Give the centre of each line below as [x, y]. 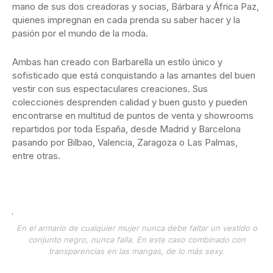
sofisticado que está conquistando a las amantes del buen [134, 75]
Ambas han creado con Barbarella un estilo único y [117, 62]
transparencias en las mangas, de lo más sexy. [136, 251]
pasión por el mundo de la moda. [80, 33]
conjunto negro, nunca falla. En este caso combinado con [136, 239]
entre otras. [36, 155]
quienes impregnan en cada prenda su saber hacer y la [126, 19]
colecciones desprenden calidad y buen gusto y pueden [130, 102]
